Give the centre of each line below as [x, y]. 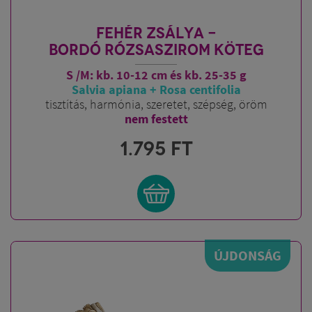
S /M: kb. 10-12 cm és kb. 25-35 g [156, 75]
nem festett [156, 119]
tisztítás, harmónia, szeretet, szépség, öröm [156, 104]
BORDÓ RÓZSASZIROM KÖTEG [156, 50]
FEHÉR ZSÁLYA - [156, 33]
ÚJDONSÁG [248, 255]
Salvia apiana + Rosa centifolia [156, 89]
